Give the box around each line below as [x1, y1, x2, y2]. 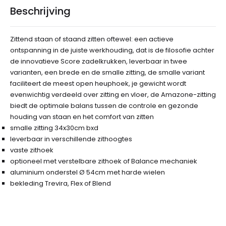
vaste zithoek [10, 145, 53, 155]
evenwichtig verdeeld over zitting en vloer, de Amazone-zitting [10, 90, 216, 99]
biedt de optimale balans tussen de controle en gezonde [10, 101, 198, 110]
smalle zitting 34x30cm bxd [10, 123, 98, 133]
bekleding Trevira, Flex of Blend [10, 179, 111, 188]
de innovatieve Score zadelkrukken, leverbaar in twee [10, 56, 187, 66]
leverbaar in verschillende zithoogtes [10, 134, 132, 144]
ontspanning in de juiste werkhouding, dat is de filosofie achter [10, 45, 214, 55]
